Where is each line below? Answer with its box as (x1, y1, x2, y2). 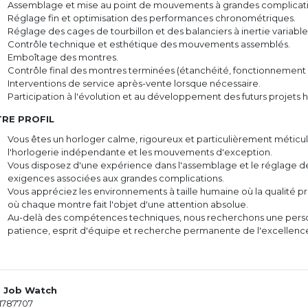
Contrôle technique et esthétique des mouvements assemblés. (7, 38, 290, 49)
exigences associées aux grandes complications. (7, 173, 224, 184)
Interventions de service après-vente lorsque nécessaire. (7, 78, 261, 89)
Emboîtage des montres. (7, 52, 118, 63)
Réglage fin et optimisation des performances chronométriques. (7, 12, 296, 23)
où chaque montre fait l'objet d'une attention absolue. (7, 199, 248, 210)
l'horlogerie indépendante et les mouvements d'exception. (7, 146, 272, 157)
